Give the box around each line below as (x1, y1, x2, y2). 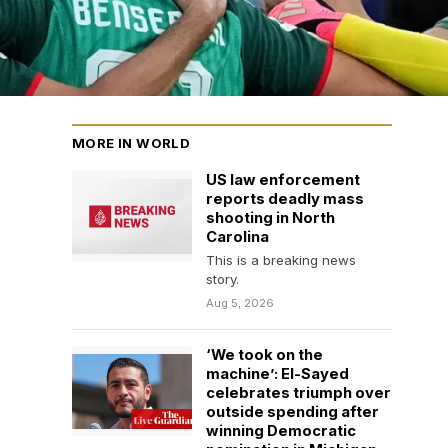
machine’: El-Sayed (206, 365, 349, 383)
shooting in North (206, 209, 335, 227)
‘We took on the (206, 346, 323, 364)
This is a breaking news (206, 252, 356, 268)
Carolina (206, 228, 269, 246)
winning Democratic (206, 422, 356, 440)
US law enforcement (206, 171, 360, 189)
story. (206, 271, 239, 287)
